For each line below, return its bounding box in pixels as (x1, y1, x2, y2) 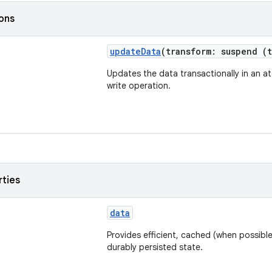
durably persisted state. (107, 242, 203, 253)
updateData (110, 46, 161, 57)
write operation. (107, 80, 171, 91)
